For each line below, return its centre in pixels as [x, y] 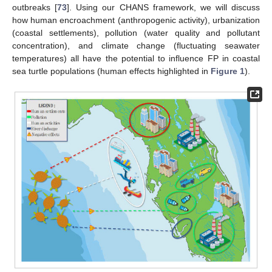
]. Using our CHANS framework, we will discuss [163, 8]
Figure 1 [228, 71]
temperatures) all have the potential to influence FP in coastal [136, 59]
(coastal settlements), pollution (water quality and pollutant [136, 33]
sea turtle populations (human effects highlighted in [111, 71]
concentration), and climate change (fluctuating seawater [136, 46]
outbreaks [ [35, 8]
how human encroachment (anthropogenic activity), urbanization [136, 20]
